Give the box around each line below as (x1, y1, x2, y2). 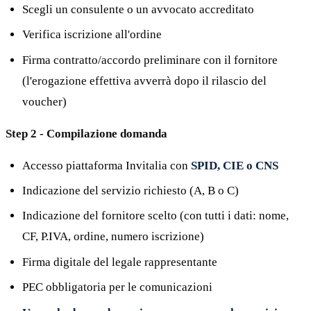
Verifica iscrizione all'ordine (22, 28, 162, 42)
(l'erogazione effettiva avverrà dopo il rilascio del (22, 74, 267, 87)
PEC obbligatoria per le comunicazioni (22, 280, 212, 294)
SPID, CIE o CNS (191, 158, 278, 172)
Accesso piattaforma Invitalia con (22, 158, 191, 172)
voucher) (22, 94, 67, 108)
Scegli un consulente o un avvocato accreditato (22, 2, 254, 16)
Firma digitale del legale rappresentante (22, 255, 217, 269)
